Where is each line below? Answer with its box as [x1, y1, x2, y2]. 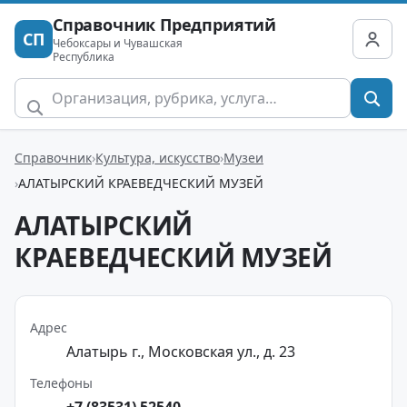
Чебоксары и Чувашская [53, 35, 183, 51]
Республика [53, 49, 114, 65]
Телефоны [30, 374, 93, 392]
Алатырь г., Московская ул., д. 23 [66, 342, 295, 362]
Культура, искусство [95, 148, 220, 166]
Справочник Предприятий [53, 14, 277, 35]
